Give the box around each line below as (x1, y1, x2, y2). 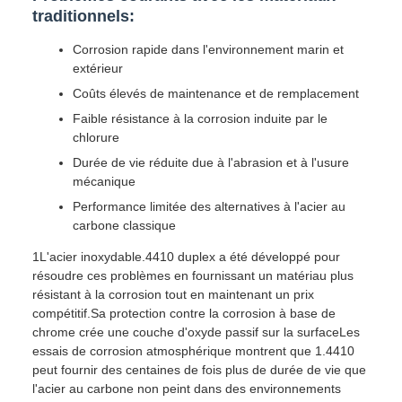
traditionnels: (32, 7, 135, 25)
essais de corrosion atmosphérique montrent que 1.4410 (32, 344, 354, 358)
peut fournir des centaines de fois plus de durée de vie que (32, 363, 366, 377)
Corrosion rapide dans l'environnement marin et (73, 42, 344, 57)
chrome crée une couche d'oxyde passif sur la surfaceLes (32, 325, 360, 339)
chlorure (73, 130, 119, 144)
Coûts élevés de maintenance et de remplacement (73, 86, 359, 100)
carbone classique (73, 218, 176, 232)
